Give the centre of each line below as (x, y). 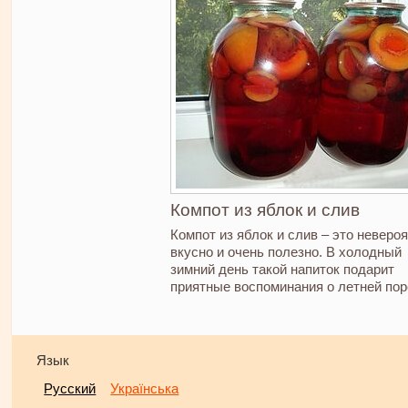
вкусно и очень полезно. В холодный (286, 251)
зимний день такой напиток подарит (282, 269)
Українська (145, 388)
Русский (70, 388)
